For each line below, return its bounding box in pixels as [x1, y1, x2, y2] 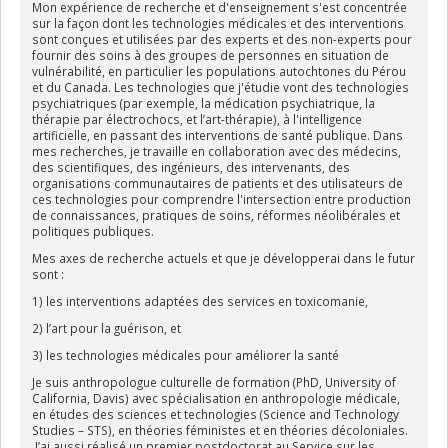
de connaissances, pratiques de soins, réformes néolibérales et [31, 206, 400, 223]
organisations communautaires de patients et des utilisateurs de [31, 174, 403, 191]
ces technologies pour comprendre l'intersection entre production [31, 190, 411, 207]
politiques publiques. [31, 222, 154, 239]
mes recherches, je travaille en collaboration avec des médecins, [31, 142, 401, 159]
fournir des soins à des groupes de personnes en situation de [31, 46, 389, 63]
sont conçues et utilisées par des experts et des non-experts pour [31, 30, 412, 47]
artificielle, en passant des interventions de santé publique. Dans [31, 126, 403, 143]
